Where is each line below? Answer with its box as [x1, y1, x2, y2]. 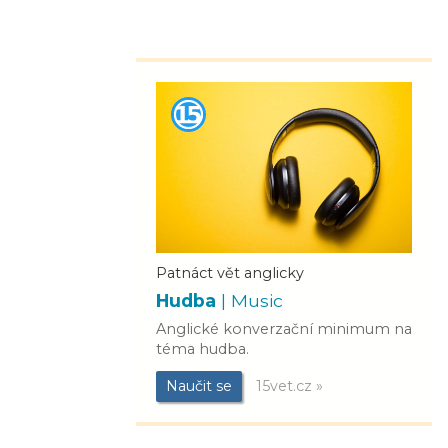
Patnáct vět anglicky [156, 263, 304, 282]
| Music [221, 289, 283, 311]
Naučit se [166, 376, 232, 395]
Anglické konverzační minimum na [156, 319, 412, 338]
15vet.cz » [252, 376, 323, 395]
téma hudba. [156, 339, 249, 358]
